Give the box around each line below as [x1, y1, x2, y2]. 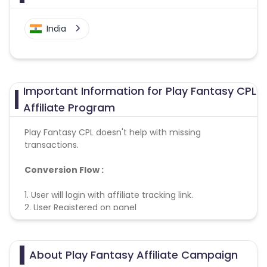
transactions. [24, 139, 79, 151]
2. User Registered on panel [24, 201, 136, 213]
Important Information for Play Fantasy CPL [23, 83, 256, 98]
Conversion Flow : [24, 164, 104, 176]
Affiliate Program [23, 100, 115, 115]
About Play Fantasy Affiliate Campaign [29, 247, 238, 262]
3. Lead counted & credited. [24, 214, 139, 226]
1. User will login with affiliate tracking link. [24, 189, 193, 201]
